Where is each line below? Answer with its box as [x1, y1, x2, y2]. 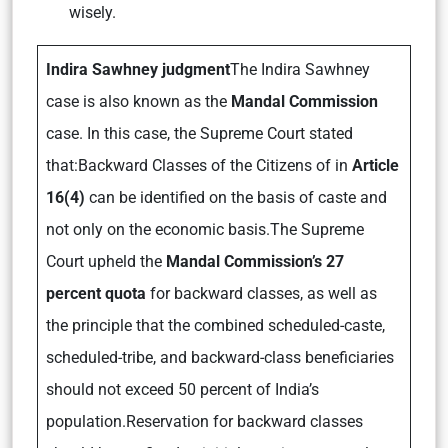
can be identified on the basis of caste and [85, 187, 387, 207]
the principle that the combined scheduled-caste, [46, 315, 385, 335]
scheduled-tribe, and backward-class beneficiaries [46, 347, 394, 367]
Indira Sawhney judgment [46, 59, 230, 79]
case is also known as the [46, 91, 231, 111]
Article [352, 155, 399, 175]
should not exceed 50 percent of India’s [46, 379, 319, 399]
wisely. [69, 2, 116, 22]
